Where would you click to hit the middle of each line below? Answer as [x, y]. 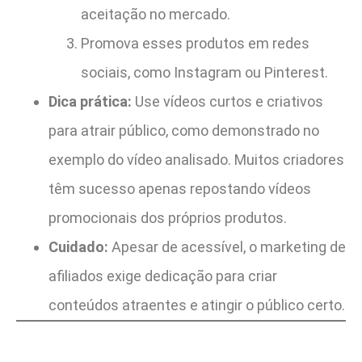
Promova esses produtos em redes [195, 44]
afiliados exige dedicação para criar [163, 276]
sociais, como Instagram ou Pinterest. [204, 73]
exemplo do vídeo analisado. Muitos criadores [196, 160]
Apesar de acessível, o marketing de [227, 247]
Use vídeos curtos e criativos [227, 102]
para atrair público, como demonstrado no [184, 131]
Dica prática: [90, 102]
